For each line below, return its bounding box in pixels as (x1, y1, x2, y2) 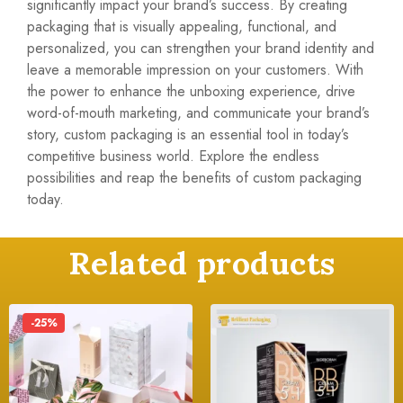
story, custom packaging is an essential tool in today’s (27, 124, 349, 146)
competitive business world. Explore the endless (27, 146, 319, 167)
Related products (67, 243, 336, 284)
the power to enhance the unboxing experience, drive (27, 81, 355, 103)
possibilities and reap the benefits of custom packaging (27, 167, 362, 189)
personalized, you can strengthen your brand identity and (27, 38, 374, 59)
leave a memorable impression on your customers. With (27, 59, 363, 81)
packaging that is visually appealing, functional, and (27, 16, 336, 38)
